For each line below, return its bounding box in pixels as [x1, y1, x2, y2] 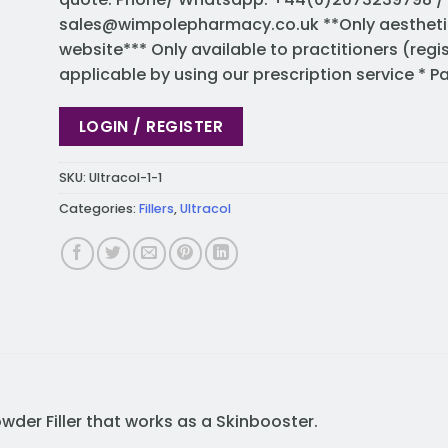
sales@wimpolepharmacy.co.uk [59, 12, 319, 36]
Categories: [59, 199, 139, 217]
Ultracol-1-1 [89, 168, 162, 186]
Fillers [139, 199, 174, 217]
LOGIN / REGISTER [78, 116, 224, 138]
